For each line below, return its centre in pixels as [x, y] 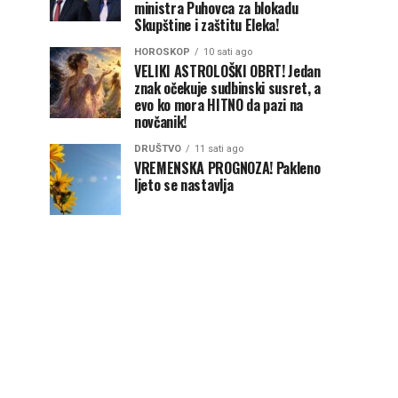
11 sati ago [219, 149]
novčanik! [161, 122]
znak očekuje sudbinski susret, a [227, 88]
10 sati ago [228, 52]
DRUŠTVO [158, 149]
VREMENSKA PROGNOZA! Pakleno [227, 168]
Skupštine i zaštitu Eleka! [207, 25]
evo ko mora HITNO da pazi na [219, 105]
